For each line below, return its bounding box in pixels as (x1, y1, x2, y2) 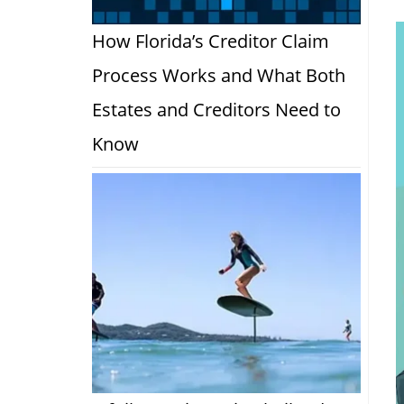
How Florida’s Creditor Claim (92, 28, 329, 53)
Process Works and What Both (92, 62, 345, 87)
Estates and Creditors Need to (92, 96, 341, 122)
